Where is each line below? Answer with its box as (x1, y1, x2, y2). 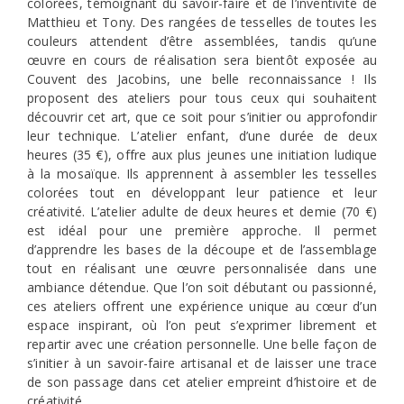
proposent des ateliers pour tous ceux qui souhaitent (27, 89, 377, 107)
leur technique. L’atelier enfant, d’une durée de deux (27, 127, 377, 145)
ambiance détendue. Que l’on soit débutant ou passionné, (27, 279, 377, 297)
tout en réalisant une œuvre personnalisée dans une (27, 260, 377, 278)
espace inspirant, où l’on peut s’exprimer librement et (27, 317, 377, 335)
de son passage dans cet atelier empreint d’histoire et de (27, 373, 377, 391)
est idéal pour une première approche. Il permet (27, 222, 377, 240)
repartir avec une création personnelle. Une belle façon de (27, 335, 377, 353)
